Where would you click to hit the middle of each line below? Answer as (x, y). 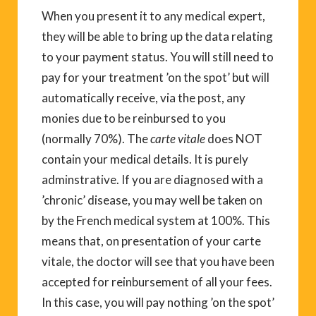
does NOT (234, 138)
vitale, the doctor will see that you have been (158, 261)
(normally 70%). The (96, 138)
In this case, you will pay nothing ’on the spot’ (158, 302)
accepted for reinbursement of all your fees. (157, 281)
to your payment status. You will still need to (158, 56)
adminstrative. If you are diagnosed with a (152, 179)
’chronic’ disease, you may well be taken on (152, 200)
